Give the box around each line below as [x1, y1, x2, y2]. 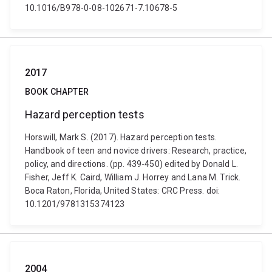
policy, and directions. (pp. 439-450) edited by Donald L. [25, 159, 239, 169]
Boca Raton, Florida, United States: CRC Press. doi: [25, 186, 220, 195]
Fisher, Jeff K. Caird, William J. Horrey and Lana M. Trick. [25, 172, 241, 182]
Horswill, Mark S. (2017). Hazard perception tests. [25, 132, 217, 142]
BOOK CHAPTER [25, 87, 89, 97]
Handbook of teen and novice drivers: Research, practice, [25, 146, 246, 155]
